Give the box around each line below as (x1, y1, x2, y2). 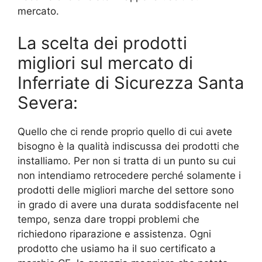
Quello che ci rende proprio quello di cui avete (18, 126, 232, 138)
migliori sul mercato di (18, 53, 193, 74)
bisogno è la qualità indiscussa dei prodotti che (18, 140, 239, 153)
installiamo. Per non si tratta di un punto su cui (18, 155, 236, 167)
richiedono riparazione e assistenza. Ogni (18, 228, 211, 240)
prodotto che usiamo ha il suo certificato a (18, 243, 216, 255)
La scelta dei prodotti (18, 33, 187, 54)
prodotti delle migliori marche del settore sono (18, 184, 234, 196)
